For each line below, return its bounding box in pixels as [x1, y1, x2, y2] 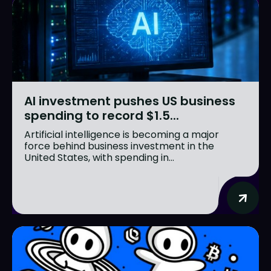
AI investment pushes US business [24, 92, 235, 109]
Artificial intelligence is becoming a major [24, 127, 219, 142]
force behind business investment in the [24, 139, 214, 153]
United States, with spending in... [24, 150, 174, 165]
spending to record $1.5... [24, 106, 179, 124]
